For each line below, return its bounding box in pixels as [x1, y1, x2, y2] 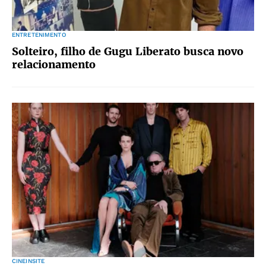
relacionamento [12, 58, 96, 71]
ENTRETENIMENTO [12, 31, 66, 38]
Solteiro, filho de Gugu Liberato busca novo [12, 45, 243, 58]
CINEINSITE [12, 258, 45, 264]
